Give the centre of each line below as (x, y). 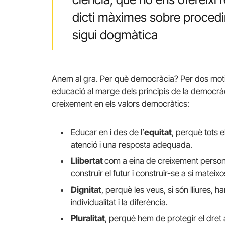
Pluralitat (88, 219)
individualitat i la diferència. (119, 202)
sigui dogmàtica (115, 34)
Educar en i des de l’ (107, 132)
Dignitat (86, 190)
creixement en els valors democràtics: (121, 104)
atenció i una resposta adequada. (132, 144)
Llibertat (88, 161)
